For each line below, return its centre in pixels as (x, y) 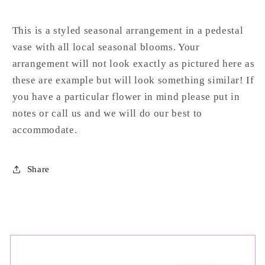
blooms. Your (170, 47)
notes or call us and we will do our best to (107, 114)
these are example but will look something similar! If (133, 80)
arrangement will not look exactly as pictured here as (133, 64)
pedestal (224, 31)
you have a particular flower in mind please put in (126, 97)
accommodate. (46, 130)
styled (67, 31)
